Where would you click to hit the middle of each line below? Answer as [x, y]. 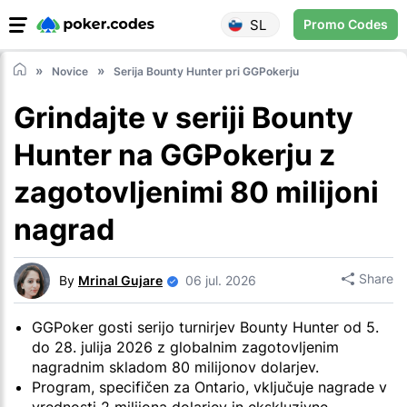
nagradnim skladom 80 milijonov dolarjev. [175, 367]
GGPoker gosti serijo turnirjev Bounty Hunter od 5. [205, 328]
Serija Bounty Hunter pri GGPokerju [206, 72]
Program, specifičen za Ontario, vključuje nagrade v [209, 387]
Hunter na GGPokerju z [174, 155]
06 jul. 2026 [221, 281]
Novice [70, 72]
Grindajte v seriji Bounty [184, 118]
